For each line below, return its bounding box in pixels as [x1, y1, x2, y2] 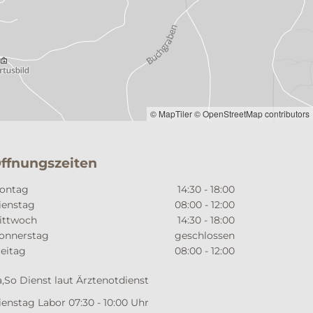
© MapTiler [150, 107, 192, 119]
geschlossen [174, 228, 235, 242]
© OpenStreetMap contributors [194, 107, 310, 119]
